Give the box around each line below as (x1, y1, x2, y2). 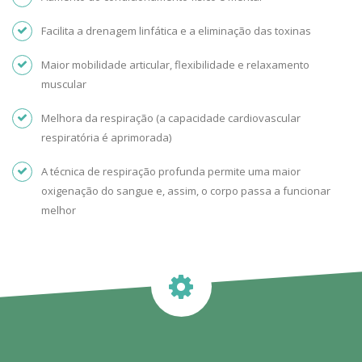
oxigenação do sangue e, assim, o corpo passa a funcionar (41, 183, 330, 199)
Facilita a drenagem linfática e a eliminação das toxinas (41, 23, 311, 39)
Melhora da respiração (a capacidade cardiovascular (41, 111, 301, 126)
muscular (41, 77, 86, 92)
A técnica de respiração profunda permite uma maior (41, 164, 301, 179)
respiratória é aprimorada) (41, 130, 171, 145)
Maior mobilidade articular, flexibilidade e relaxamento (41, 57, 309, 73)
